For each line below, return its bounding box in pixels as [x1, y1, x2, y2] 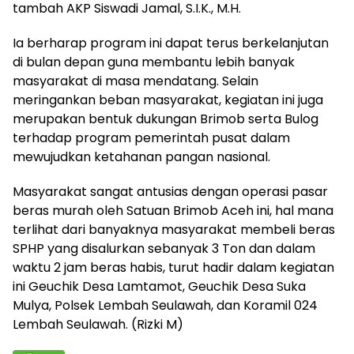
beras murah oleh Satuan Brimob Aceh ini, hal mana [13, 201, 333, 220]
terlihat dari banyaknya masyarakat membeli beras [13, 220, 335, 239]
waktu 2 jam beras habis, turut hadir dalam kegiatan [13, 258, 334, 277]
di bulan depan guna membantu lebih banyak [13, 53, 295, 72]
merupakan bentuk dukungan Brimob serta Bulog [13, 110, 318, 129]
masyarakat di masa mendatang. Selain [13, 72, 258, 91]
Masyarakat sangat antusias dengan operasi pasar [13, 183, 328, 201]
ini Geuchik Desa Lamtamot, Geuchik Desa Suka [13, 277, 306, 296]
